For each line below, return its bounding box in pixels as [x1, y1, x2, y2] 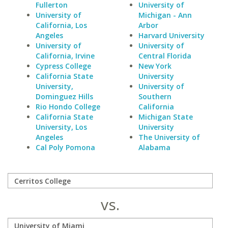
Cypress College [36, 61, 91, 71]
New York [138, 61, 172, 71]
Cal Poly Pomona [36, 142, 95, 152]
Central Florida [138, 51, 191, 61]
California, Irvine [36, 51, 95, 61]
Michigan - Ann [138, 10, 192, 20]
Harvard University [138, 31, 205, 40]
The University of [138, 132, 200, 142]
